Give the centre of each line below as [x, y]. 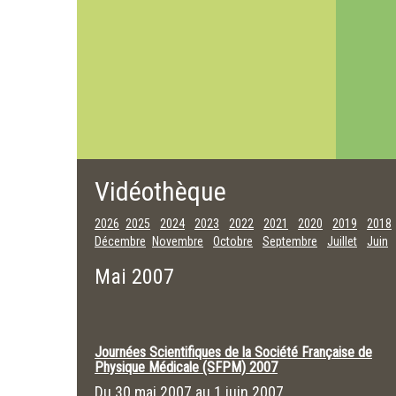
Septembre [290, 241]
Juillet [342, 241]
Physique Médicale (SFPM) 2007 [186, 367]
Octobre [233, 241]
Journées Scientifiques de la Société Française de [233, 352]
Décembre [120, 241]
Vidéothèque [160, 191]
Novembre [178, 241]
